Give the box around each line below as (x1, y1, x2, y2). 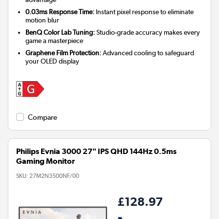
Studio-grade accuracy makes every (95, 28, 200, 37)
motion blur (25, 16, 60, 24)
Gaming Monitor (16, 156, 75, 166)
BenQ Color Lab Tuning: (25, 28, 95, 37)
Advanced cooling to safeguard (101, 49, 195, 57)
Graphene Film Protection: (25, 49, 102, 57)
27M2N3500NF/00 (29, 173, 79, 180)
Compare (28, 113, 57, 122)
